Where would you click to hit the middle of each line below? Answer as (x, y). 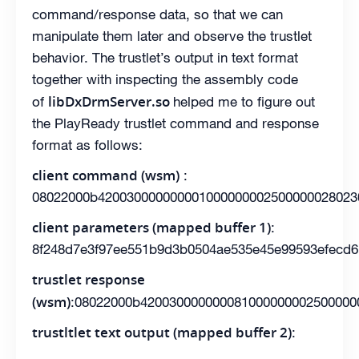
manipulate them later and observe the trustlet (172, 36)
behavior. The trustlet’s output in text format (165, 58)
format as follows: (87, 145)
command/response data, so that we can (157, 15)
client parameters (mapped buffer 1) (151, 228)
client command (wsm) (106, 175)
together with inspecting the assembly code (165, 80)
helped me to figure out (244, 102)
